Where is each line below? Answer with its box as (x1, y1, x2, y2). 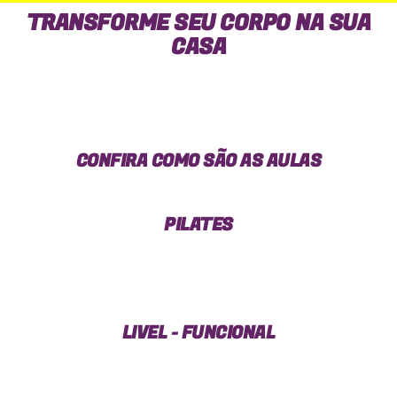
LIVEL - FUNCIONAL (121, 320, 276, 346)
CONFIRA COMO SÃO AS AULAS (75, 148, 322, 175)
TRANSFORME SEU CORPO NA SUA (26, 7, 371, 41)
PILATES (164, 212, 233, 238)
